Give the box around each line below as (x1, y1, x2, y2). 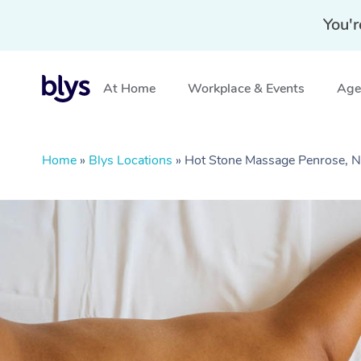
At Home (103, 80, 156, 98)
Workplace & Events (188, 80, 305, 98)
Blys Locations (89, 151, 172, 169)
